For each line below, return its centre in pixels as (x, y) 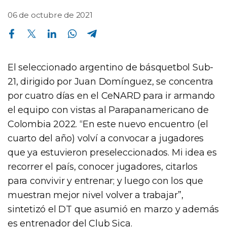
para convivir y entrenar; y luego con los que (105, 181)
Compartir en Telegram (90, 28)
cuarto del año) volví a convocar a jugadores (106, 138)
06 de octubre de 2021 (50, 15)
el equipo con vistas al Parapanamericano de (108, 110)
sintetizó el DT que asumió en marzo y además (113, 209)
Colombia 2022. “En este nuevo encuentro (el (108, 124)
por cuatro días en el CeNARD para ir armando (111, 96)
